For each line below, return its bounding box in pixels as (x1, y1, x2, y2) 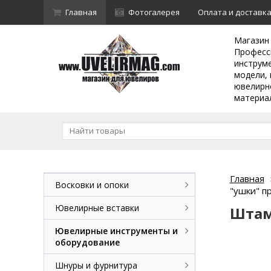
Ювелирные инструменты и (55, 225, 178, 237)
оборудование (55, 237, 120, 248)
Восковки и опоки (55, 179, 129, 191)
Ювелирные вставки (55, 202, 139, 214)
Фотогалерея (128, 7, 180, 18)
